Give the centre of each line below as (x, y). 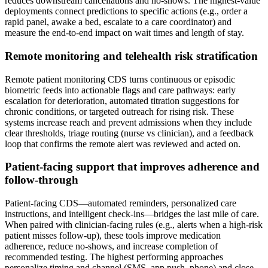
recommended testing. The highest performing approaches (114, 257)
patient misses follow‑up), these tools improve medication (113, 236)
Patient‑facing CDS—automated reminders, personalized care (121, 203)
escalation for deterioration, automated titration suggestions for (122, 100)
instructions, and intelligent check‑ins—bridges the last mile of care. (132, 214)
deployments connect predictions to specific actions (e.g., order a (126, 11)
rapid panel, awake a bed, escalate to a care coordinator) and (118, 22)
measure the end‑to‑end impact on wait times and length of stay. (124, 33)
